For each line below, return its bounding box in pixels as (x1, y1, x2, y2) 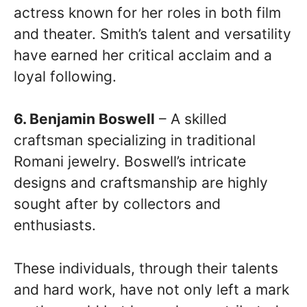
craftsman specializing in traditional (14, 132, 256, 149)
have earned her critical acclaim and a (14, 46, 272, 64)
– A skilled (155, 110, 227, 128)
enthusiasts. (14, 217, 96, 234)
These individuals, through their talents (14, 259, 278, 277)
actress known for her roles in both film (14, 3, 281, 21)
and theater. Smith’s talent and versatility (14, 25, 291, 42)
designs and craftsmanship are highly (14, 174, 268, 192)
